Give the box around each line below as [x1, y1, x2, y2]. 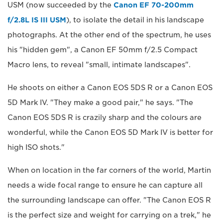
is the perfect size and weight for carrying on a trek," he [7, 211, 211, 219]
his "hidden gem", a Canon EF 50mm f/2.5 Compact [7, 45, 198, 54]
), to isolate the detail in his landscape [66, 15, 204, 24]
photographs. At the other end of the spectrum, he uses [7, 30, 211, 39]
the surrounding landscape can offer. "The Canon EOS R [7, 196, 211, 204]
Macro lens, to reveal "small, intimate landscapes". [7, 60, 191, 69]
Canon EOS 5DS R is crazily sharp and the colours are [7, 113, 202, 121]
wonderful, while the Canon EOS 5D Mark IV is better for [7, 128, 213, 136]
